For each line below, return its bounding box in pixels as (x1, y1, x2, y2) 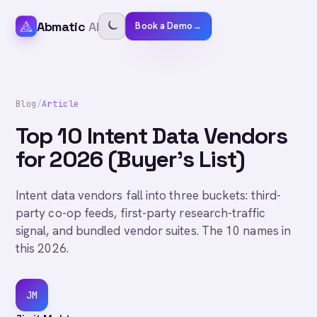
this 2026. (16, 241, 69, 256)
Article (42, 98, 79, 110)
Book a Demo (135, 20, 192, 32)
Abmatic (37, 18, 86, 35)
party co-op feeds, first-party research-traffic (16, 205, 265, 221)
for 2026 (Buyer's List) (16, 145, 246, 173)
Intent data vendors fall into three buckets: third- (16, 188, 282, 203)
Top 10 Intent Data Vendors (16, 122, 287, 150)
